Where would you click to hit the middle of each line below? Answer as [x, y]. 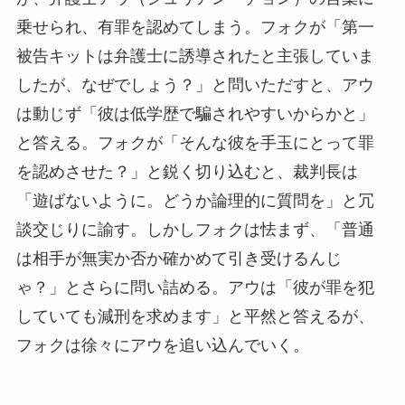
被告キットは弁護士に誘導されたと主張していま [195, 57]
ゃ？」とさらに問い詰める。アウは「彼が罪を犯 [195, 288]
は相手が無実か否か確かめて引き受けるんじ [179, 259]
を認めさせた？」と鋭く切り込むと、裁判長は [187, 172]
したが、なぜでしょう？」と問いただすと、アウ [195, 85]
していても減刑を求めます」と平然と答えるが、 [195, 317]
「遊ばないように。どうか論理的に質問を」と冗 [195, 201]
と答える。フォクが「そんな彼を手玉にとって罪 [195, 143]
